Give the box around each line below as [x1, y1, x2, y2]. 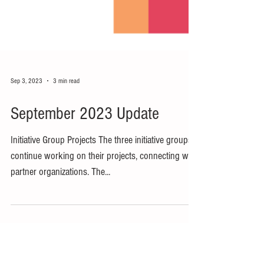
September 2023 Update [11, 151, 159, 171]
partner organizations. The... [11, 213, 110, 225]
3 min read [53, 124, 80, 132]
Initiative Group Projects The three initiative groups [11, 181, 192, 193]
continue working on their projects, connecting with [11, 197, 197, 209]
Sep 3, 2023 [11, 124, 42, 132]
